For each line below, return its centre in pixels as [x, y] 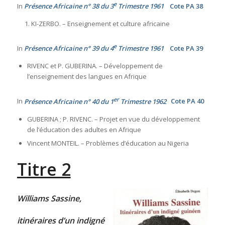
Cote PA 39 [183, 48]
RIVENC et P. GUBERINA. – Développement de [95, 66]
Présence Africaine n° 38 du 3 [69, 6]
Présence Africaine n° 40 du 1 [69, 101]
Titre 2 [44, 169]
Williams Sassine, [49, 198]
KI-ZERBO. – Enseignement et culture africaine [100, 24]
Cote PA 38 [183, 6]
